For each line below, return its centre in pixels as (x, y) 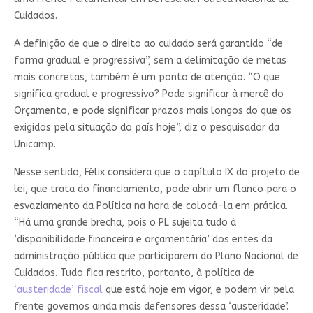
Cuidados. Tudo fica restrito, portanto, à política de (134, 272)
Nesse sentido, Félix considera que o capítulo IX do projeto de (156, 172)
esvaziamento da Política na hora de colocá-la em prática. (151, 205)
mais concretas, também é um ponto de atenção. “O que (147, 77)
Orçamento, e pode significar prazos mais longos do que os (152, 110)
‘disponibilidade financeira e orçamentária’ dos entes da (143, 239)
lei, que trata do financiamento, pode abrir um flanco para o (155, 189)
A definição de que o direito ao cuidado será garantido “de (148, 43)
